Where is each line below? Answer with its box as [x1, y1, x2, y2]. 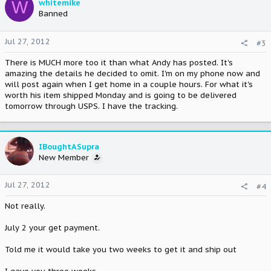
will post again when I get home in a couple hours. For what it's [5, 79, 253, 90]
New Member [39, 152, 89, 163]
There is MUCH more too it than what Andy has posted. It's [5, 57, 233, 68]
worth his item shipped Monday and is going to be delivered [5, 90, 237, 100]
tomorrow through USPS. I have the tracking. [5, 100, 178, 111]
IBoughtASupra [39, 141, 99, 152]
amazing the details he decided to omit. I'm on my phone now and [5, 68, 260, 79]
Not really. [5, 201, 45, 211]
